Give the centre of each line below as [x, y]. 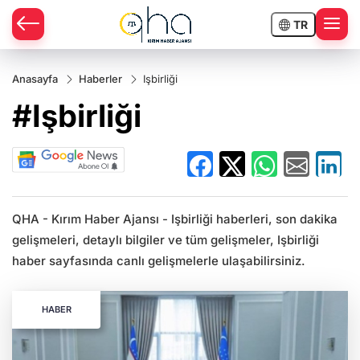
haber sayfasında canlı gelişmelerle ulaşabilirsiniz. [159, 261]
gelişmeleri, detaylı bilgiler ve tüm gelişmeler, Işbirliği [166, 240]
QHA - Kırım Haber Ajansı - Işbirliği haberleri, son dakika [175, 219]
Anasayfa [35, 79]
